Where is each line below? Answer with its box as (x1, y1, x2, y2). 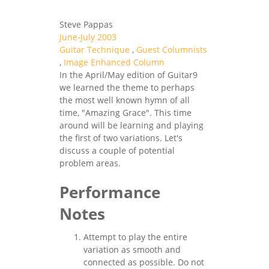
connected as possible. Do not (83, 256, 204, 268)
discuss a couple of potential (59, 144, 175, 156)
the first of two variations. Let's (59, 131, 183, 144)
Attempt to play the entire (83, 231, 187, 243)
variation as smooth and (83, 243, 181, 255)
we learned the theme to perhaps (59, 81, 195, 93)
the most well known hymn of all (59, 94, 190, 106)
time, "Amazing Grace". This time (59, 106, 192, 118)
